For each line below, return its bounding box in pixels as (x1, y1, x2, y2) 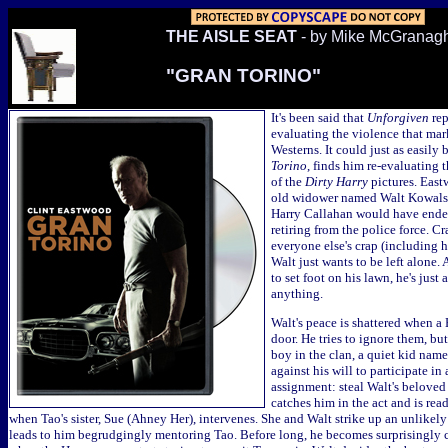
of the (271, 174, 305, 189)
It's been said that (271, 110, 367, 125)
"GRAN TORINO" (166, 64, 321, 86)
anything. (271, 286, 323, 301)
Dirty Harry (305, 174, 368, 189)
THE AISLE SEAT (166, 28, 297, 45)
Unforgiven (367, 110, 429, 125)
